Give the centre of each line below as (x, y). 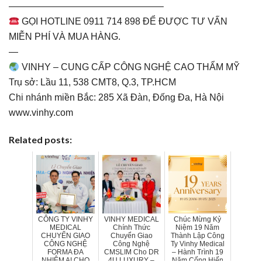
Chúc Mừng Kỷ (197, 219)
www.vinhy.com (41, 112)
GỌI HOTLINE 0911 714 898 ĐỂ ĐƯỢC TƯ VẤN (124, 21)
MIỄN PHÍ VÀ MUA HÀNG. (65, 36)
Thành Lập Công (197, 235)
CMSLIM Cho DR (131, 252)
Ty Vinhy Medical (197, 244)
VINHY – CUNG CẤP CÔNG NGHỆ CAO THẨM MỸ (130, 67)
